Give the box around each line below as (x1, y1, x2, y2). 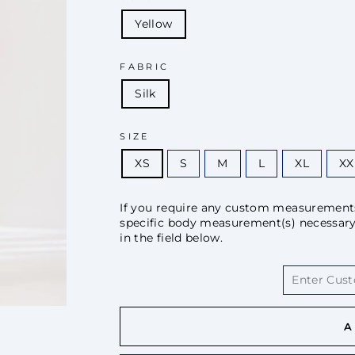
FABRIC (120, 60, 170, 72)
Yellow (135, 16, 173, 31)
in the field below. (120, 230, 223, 245)
